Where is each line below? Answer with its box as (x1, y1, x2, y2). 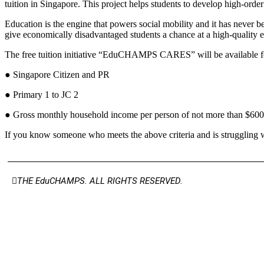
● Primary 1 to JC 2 (5, 89, 78, 100)
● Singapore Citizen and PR (5, 69, 110, 80)
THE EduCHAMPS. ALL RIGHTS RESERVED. (17, 175, 183, 186)
